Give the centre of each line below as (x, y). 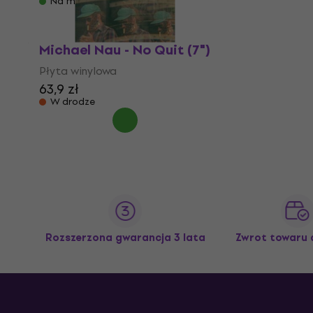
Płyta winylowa (78, 71)
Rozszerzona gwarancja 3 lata (125, 238)
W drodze (73, 101)
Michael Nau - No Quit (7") (125, 50)
